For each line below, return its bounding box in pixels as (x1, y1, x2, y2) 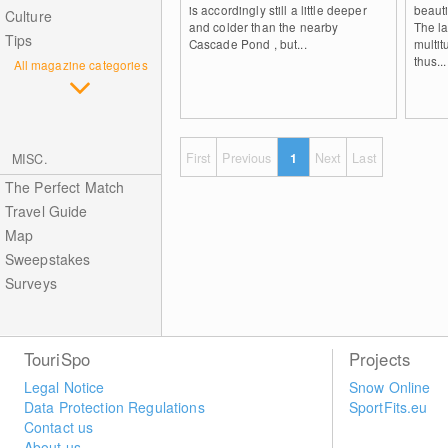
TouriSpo (23, 347, 91, 371)
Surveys (4, 273, 57, 293)
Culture (4, 6, 52, 26)
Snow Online (348, 377, 431, 397)
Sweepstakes (4, 249, 91, 269)
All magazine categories (13, 56, 148, 73)
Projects (348, 347, 411, 371)
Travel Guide (4, 201, 88, 221)
